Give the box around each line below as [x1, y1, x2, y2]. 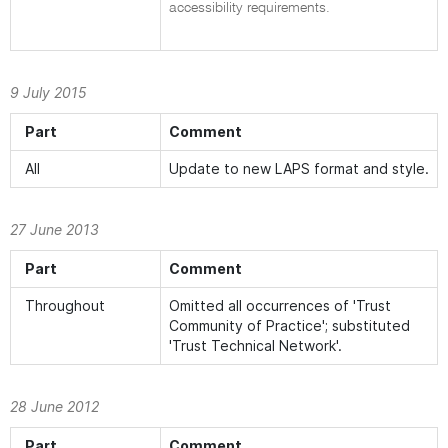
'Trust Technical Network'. [169, 337, 342, 354]
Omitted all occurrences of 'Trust [169, 297, 391, 314]
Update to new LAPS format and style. [169, 160, 429, 177]
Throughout [25, 297, 105, 314]
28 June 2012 [10, 398, 99, 415]
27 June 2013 [10, 221, 99, 238]
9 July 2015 [10, 84, 87, 101]
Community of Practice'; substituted [169, 317, 410, 334]
